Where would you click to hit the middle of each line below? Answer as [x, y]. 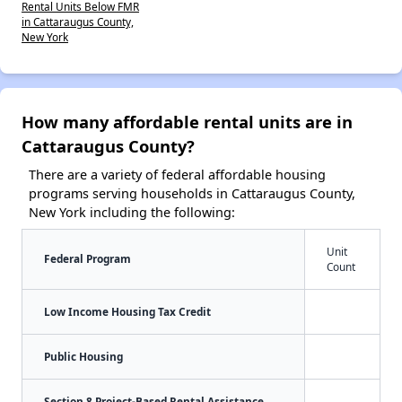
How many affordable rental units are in [187, 121]
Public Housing [83, 356]
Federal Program [87, 258]
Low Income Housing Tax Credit [127, 311]
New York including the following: [132, 212]
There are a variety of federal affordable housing [177, 174]
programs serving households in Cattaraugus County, [192, 193]
